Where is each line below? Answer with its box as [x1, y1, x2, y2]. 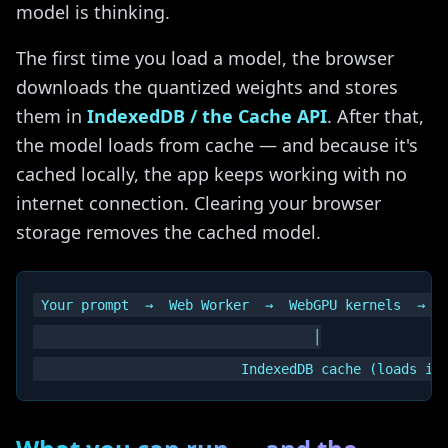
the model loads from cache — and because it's [16, 133, 418, 157]
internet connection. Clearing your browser [16, 191, 381, 215]
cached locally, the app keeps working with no [16, 162, 407, 186]
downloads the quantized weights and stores [16, 75, 398, 99]
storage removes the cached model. [16, 220, 321, 244]
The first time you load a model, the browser [16, 46, 394, 70]
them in [16, 104, 87, 128]
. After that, [327, 104, 424, 128]
